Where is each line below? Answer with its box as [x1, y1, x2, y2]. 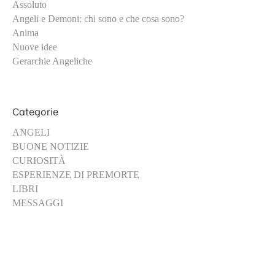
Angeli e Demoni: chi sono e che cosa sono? [12, 14, 184, 24]
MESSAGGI [12, 198, 63, 208]
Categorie [12, 104, 58, 118]
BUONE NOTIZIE [12, 141, 89, 152]
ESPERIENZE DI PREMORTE [12, 169, 139, 180]
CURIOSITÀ [12, 155, 66, 166]
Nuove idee [12, 42, 57, 52]
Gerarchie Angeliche [12, 56, 92, 66]
